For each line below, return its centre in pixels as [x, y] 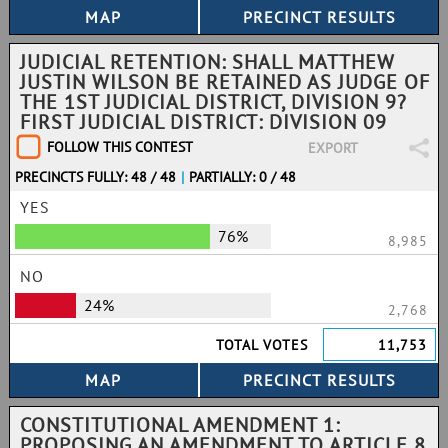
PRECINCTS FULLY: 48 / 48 [95, 177]
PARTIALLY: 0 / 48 [243, 177]
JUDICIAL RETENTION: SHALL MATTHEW [207, 62]
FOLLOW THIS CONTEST [120, 147]
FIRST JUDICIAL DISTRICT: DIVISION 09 [203, 122]
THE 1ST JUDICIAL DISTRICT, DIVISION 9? [213, 102]
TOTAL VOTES [262, 345]
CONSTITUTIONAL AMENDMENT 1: [180, 425]
